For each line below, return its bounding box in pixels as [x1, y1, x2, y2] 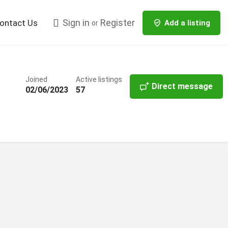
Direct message [152, 81, 213, 91]
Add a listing [164, 18, 210, 27]
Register [100, 17, 135, 28]
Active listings [76, 75, 122, 83]
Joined [25, 75, 47, 83]
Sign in [63, 17, 90, 28]
